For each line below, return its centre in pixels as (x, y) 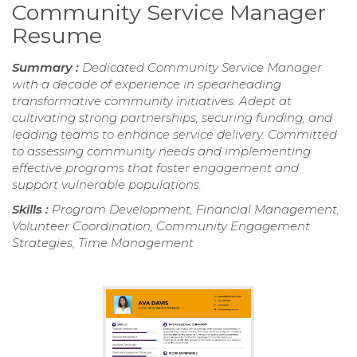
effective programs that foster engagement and (155, 167)
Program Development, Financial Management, (196, 209)
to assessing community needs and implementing (161, 151)
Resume (57, 35)
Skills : (32, 209)
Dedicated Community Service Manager (202, 67)
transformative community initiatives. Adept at (152, 100)
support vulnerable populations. (107, 184)
